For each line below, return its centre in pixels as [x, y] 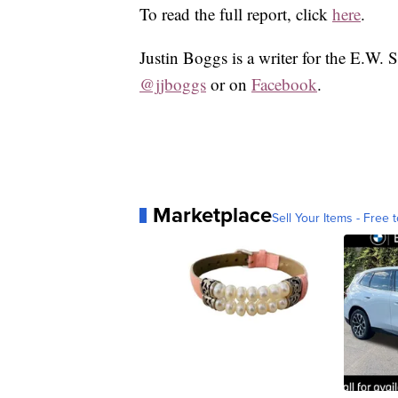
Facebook [284, 84]
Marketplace [212, 215]
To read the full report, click [236, 14]
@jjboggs [173, 84]
